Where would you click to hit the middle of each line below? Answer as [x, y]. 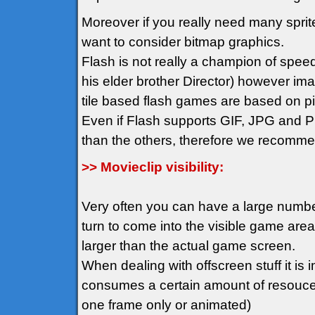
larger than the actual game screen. [188, 246]
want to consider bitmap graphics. [183, 42]
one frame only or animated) [166, 305]
